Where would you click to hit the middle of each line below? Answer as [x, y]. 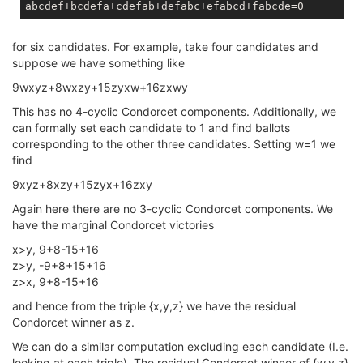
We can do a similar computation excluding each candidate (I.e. [180, 346]
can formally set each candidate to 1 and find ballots [151, 128]
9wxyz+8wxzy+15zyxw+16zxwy [100, 87]
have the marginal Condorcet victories [113, 225]
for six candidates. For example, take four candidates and [165, 47]
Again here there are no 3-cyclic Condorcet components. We [173, 209]
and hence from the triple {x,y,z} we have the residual [154, 306]
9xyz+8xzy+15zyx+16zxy [82, 184]
